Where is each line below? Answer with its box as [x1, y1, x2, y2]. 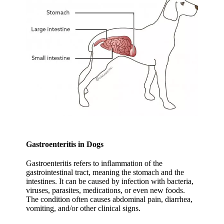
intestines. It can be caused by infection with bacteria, [26, 176, 194, 185]
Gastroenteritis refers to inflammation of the [26, 158, 163, 167]
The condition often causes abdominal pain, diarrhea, [26, 194, 193, 203]
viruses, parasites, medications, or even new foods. [26, 185, 185, 194]
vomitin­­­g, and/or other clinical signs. [26, 203, 141, 212]
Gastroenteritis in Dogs [26, 139, 104, 148]
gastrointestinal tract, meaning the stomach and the [26, 167, 184, 176]
